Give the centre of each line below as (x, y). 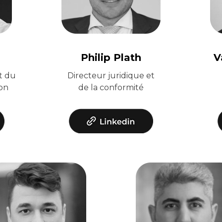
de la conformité (111, 87)
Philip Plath (111, 57)
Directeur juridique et (111, 76)
